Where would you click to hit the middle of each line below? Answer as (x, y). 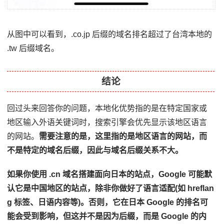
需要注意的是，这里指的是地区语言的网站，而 (123, 136)
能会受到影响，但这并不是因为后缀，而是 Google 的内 (107, 216)
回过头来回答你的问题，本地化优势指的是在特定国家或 (107, 108)
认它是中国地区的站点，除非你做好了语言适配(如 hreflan (111, 188)
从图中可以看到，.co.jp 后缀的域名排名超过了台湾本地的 (110, 34)
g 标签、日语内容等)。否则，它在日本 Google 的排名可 (108, 202)
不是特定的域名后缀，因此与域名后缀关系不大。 (95, 150)
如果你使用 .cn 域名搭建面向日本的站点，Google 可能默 (110, 174)
